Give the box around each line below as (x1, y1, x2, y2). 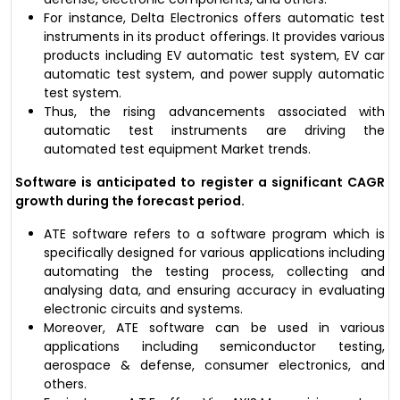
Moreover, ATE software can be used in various (44, 318, 385, 337)
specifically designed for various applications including (44, 243, 385, 262)
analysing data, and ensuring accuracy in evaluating (44, 280, 385, 299)
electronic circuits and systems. (44, 299, 243, 318)
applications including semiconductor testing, (44, 337, 385, 355)
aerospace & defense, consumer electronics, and (44, 355, 385, 374)
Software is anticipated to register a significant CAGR (15, 172, 385, 191)
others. (44, 374, 87, 393)
